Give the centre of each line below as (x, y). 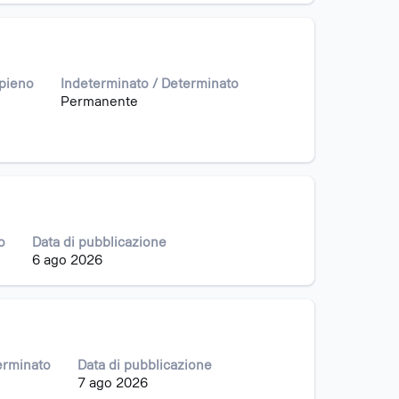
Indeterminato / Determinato (150, 84)
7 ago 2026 (113, 383)
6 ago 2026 (67, 260)
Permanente (99, 102)
